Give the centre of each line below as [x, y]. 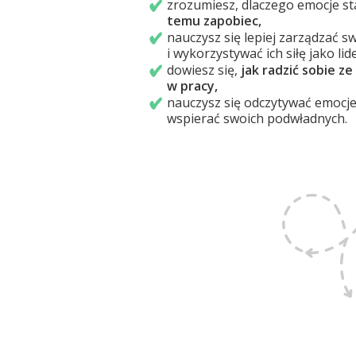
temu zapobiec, [214, 21]
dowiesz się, [202, 70]
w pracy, [192, 86]
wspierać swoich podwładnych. [257, 118]
